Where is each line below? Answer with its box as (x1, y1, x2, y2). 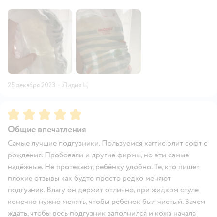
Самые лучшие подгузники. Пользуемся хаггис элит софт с (8, 139, 208, 149)
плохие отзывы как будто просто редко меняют (8, 173, 171, 184)
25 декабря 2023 (8, 81, 55, 90)
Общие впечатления (8, 124, 86, 136)
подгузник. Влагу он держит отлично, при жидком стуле (8, 185, 199, 195)
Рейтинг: (8, 108, 40, 118)
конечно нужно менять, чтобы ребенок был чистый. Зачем (8, 197, 205, 207)
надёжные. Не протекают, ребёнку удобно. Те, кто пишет (8, 162, 200, 172)
